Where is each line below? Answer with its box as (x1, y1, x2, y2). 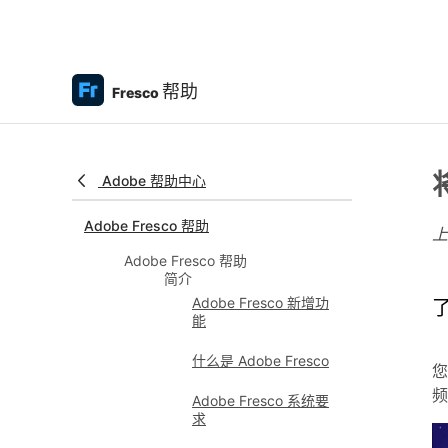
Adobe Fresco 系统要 (192, 392, 329, 409)
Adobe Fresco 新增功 (192, 294, 329, 311)
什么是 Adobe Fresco (192, 352, 329, 369)
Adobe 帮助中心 (102, 172, 206, 189)
